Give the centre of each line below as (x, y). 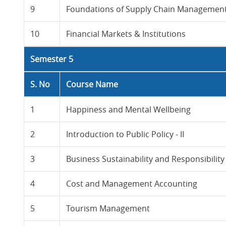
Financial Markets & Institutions (126, 34)
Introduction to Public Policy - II (125, 134)
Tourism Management (108, 208)
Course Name (92, 84)
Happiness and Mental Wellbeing (129, 109)
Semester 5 (52, 59)
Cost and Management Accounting (132, 184)
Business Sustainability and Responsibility (146, 159)
